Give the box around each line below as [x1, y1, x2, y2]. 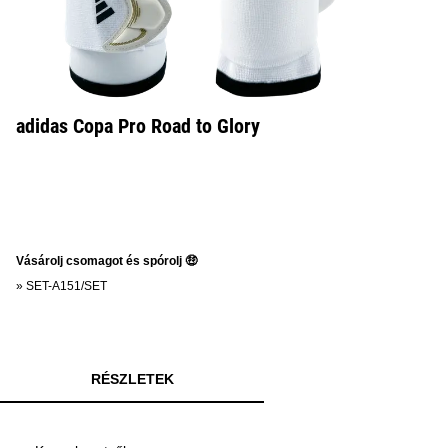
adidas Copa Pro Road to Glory [16, 114, 260, 138]
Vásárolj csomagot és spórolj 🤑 [16, 254, 197, 268]
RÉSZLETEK [90, 371, 174, 387]
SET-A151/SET [26, 279, 107, 293]
